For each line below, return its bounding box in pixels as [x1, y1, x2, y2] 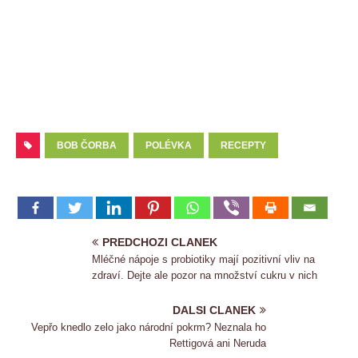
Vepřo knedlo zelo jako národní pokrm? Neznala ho [31, 320, 266, 333]
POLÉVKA [145, 139, 192, 151]
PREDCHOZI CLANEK [102, 235, 217, 249]
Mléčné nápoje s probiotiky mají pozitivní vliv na [92, 253, 315, 265]
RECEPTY [221, 139, 266, 151]
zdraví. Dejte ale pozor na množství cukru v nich [92, 268, 317, 281]
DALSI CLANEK [173, 303, 256, 316]
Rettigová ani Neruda [169, 336, 266, 349]
